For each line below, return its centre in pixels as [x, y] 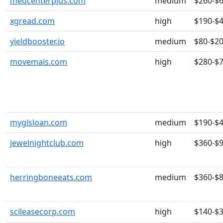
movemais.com [39, 62]
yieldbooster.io [37, 41]
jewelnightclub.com [47, 143]
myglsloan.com [39, 122]
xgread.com [32, 21]
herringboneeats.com [51, 177]
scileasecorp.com [43, 212]
